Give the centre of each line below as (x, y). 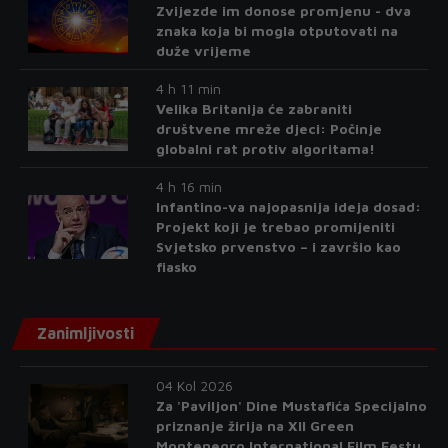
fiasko (176, 267)
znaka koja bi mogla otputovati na (276, 31)
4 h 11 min (188, 89)
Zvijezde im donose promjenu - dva (283, 11)
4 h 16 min (188, 187)
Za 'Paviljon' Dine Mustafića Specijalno (291, 406)
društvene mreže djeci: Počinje (268, 129)
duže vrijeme (203, 51)
